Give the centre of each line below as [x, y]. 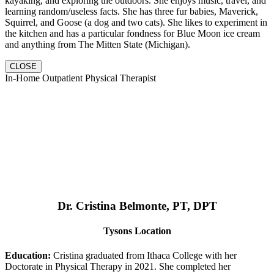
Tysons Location [137, 231]
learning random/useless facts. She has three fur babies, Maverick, [131, 12]
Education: [29, 255]
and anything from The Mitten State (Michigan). [98, 45]
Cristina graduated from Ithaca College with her [145, 255]
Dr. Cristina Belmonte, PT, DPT [137, 206]
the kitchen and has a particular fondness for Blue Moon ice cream [132, 34]
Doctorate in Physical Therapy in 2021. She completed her [118, 266]
